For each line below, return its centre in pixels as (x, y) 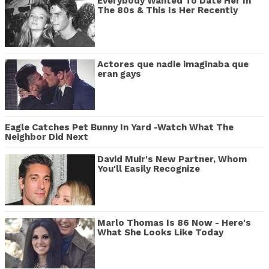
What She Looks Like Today (160, 232)
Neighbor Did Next (47, 137)
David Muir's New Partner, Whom (172, 159)
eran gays (119, 74)
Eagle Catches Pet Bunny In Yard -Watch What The (119, 128)
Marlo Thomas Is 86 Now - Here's (174, 222)
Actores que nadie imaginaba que (173, 64)
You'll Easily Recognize (149, 169)
